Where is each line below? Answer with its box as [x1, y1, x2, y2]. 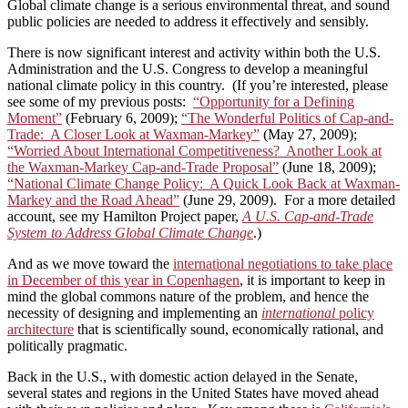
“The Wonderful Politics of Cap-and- [181, 110, 393, 127]
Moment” [7, 110, 62, 127]
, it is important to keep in [240, 272, 385, 289]
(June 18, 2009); [279, 159, 376, 176]
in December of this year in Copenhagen [7, 272, 240, 289]
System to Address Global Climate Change [7, 225, 253, 241]
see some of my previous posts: [7, 94, 193, 110]
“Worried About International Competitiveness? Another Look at [7, 143, 382, 159]
